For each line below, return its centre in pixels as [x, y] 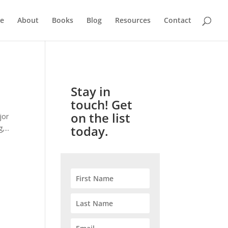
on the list [101, 118]
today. [90, 131]
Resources [133, 20]
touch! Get [102, 105]
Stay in [91, 91]
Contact [178, 20]
